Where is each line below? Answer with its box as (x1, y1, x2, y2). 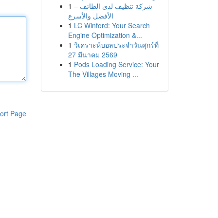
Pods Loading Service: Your (73, 59, 159, 69)
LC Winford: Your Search (73, 20, 150, 30)
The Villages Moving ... (68, 69, 138, 79)
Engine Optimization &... (68, 30, 142, 40)
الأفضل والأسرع (68, 11, 113, 20)
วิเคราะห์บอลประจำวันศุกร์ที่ (73, 40, 159, 50)
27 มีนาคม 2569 (68, 50, 117, 59)
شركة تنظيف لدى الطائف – (73, 1, 152, 11)
